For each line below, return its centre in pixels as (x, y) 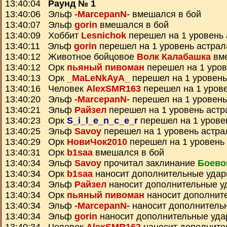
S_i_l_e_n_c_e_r (102, 121)
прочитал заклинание (149, 163)
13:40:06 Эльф (40, 14)
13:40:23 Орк (36, 121)
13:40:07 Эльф (40, 25)
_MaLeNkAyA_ (98, 78)
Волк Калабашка (174, 57)
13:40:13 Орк (36, 78)
